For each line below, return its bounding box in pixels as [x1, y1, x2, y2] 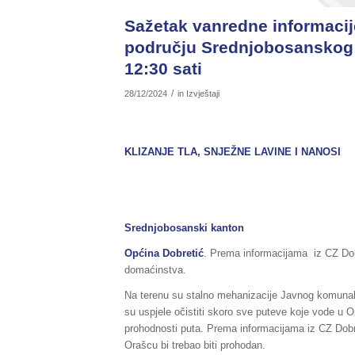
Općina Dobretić [124, 246, 204, 259]
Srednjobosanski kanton [124, 221, 244, 234]
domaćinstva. [124, 263, 186, 276]
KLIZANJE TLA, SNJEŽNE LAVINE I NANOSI [124, 145, 347, 158]
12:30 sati [124, 59, 202, 78]
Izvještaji [186, 89, 219, 99]
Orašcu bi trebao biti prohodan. [124, 338, 265, 351]
